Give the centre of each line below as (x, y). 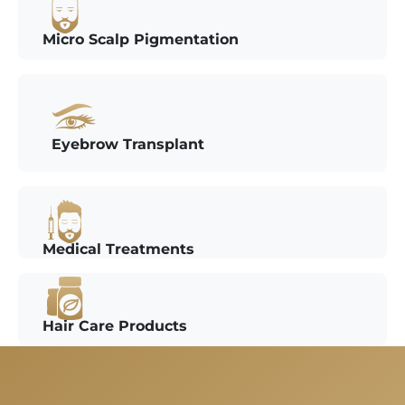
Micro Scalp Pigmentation (141, 39)
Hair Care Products (115, 325)
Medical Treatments (118, 249)
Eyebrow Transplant (128, 144)
